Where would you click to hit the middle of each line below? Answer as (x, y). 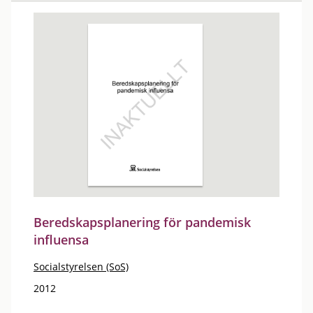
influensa (61, 240)
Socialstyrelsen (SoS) (81, 267)
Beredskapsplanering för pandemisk (142, 222)
